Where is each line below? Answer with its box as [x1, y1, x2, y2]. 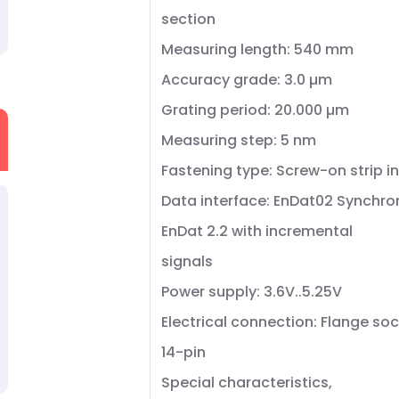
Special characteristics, [161, 372, 332, 393]
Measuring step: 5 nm [161, 130, 316, 151]
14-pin [161, 342, 206, 362]
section [161, 9, 216, 29]
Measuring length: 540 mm [161, 39, 354, 60]
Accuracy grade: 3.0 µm [161, 69, 332, 90]
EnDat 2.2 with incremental [161, 221, 353, 241]
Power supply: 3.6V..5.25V [161, 281, 342, 302]
